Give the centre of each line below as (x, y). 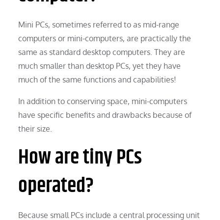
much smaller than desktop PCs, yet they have (100, 66)
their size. (35, 128)
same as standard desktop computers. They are (102, 52)
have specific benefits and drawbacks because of (105, 115)
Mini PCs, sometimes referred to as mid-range (99, 24)
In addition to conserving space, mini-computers (103, 101)
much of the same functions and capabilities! (97, 79)
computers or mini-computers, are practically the (105, 38)
